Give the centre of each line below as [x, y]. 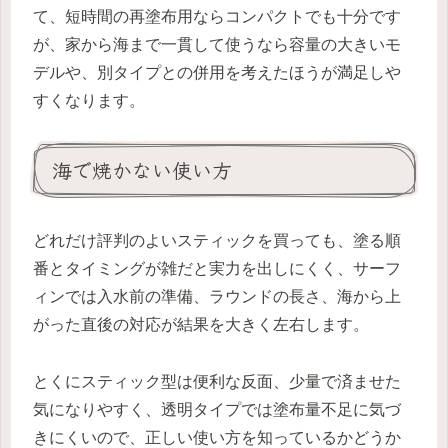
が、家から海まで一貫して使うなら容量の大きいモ [217, 45]
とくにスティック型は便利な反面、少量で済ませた [217, 382]
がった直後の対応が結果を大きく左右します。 [201, 325]
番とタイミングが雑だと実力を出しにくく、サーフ [217, 269]
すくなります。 [89, 101]
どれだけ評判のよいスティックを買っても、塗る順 [217, 241]
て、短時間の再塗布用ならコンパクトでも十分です [217, 17]
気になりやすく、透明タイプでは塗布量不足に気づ [217, 410]
